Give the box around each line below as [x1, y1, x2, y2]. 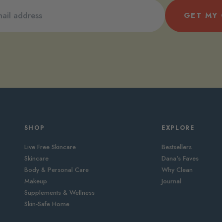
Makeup [24, 176, 47, 186]
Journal [161, 176, 181, 186]
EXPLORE [161, 123, 195, 132]
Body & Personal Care [24, 165, 89, 175]
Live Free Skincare [24, 142, 76, 152]
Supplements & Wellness [24, 188, 95, 198]
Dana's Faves [161, 154, 199, 164]
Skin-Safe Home [24, 199, 69, 209]
